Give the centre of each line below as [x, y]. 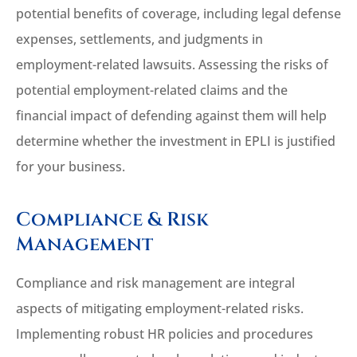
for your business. [71, 167]
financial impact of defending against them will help [171, 116]
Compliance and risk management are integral [155, 283]
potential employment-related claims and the [152, 90]
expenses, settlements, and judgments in [139, 39]
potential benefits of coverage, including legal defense [178, 14]
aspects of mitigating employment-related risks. [160, 309]
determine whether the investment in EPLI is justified [176, 141]
